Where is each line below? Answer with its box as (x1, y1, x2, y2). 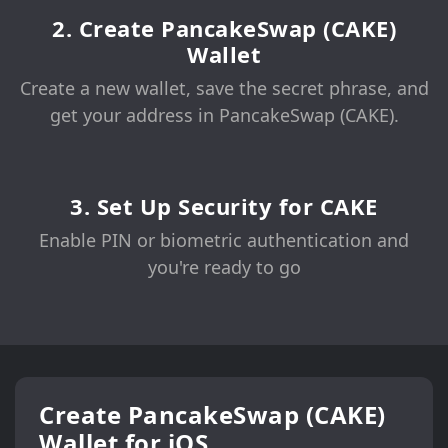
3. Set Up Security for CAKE (70, 191, 378, 222)
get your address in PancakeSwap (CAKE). (49, 103, 399, 128)
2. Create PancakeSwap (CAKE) (52, 13, 396, 44)
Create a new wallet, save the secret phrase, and (19, 76, 429, 101)
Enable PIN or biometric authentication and (39, 228, 409, 253)
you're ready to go (147, 255, 301, 280)
